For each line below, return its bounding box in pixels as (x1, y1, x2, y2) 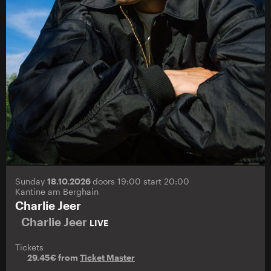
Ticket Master (80, 252, 135, 263)
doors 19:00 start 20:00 (93, 176, 189, 186)
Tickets (15, 242, 44, 252)
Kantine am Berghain (15, 186, 99, 197)
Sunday (15, 176, 47, 186)
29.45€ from (27, 252, 80, 263)
